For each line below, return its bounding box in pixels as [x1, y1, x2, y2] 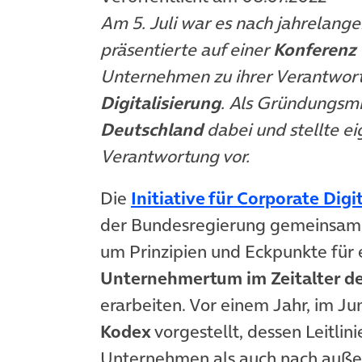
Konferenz [273, 37, 356, 61]
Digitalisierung [100, 90, 221, 115]
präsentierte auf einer [100, 37, 273, 61]
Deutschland [100, 117, 203, 141]
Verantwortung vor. [100, 144, 250, 168]
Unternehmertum [100, 266, 242, 291]
